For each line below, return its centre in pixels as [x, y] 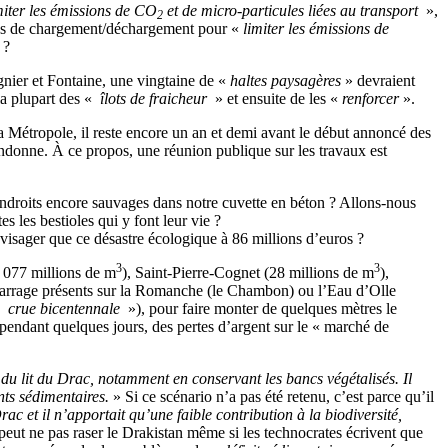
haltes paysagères [285, 80]
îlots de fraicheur [153, 98]
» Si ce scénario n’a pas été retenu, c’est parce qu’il [271, 396]
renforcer [370, 98]
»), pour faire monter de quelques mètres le [260, 308]
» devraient [378, 80]
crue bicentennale [64, 308]
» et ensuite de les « [276, 98]
